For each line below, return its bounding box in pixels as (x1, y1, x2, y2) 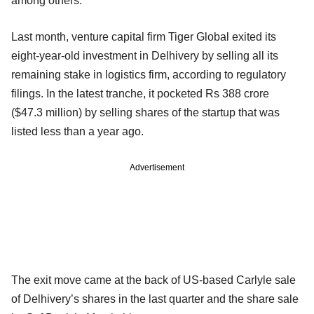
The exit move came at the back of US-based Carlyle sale (11, 273, 296, 286)
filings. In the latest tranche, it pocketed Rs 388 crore (11, 87, 269, 100)
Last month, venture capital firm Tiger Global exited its (11, 30, 276, 43)
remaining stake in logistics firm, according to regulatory (11, 68, 286, 81)
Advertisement (130, 162, 184, 172)
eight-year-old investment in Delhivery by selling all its (11, 49, 278, 62)
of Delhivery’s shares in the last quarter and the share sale (11, 292, 299, 305)
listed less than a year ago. (11, 125, 146, 137)
